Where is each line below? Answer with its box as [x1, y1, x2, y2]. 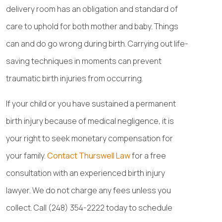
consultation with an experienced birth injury [6, 167, 165, 178]
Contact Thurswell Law [47, 150, 130, 161]
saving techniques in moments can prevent [6, 55, 162, 66]
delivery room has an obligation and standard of [6, 3, 178, 14]
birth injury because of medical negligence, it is [6, 115, 174, 126]
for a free [130, 150, 166, 161]
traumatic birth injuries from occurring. [6, 73, 143, 84]
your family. [6, 150, 47, 161]
